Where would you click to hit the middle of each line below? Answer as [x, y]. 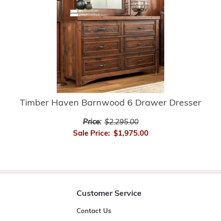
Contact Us [94, 211]
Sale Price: [91, 134]
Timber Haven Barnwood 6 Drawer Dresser [110, 103]
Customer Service [109, 194]
